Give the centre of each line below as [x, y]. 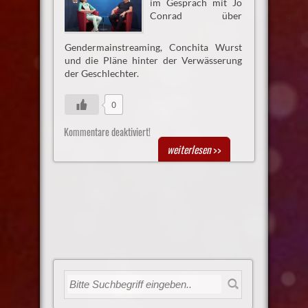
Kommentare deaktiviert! [107, 132]
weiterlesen [189, 150]
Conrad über [196, 16]
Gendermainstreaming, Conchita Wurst [153, 47]
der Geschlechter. [101, 74]
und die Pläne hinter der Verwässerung [153, 60]
